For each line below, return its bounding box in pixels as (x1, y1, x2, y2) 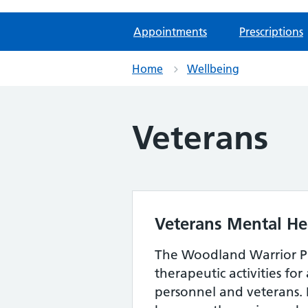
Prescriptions (239, 25, 303, 38)
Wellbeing (187, 62, 239, 76)
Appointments (133, 25, 207, 38)
